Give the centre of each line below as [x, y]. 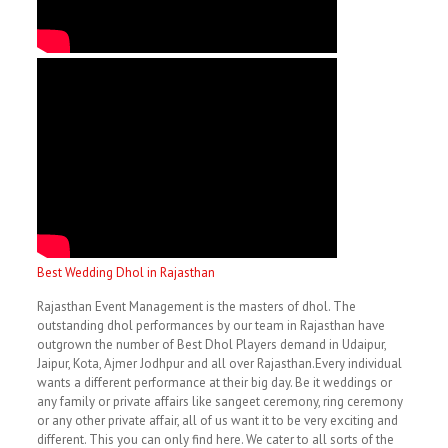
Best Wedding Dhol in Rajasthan [125, 272]
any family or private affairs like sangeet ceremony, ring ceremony [219, 401]
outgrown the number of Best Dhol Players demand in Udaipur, [211, 344]
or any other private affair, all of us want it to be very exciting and [217, 420]
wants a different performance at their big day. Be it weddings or [214, 382]
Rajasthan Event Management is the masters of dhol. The [196, 306]
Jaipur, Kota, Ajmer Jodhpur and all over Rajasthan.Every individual [219, 363]
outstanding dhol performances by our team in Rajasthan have [210, 325]
